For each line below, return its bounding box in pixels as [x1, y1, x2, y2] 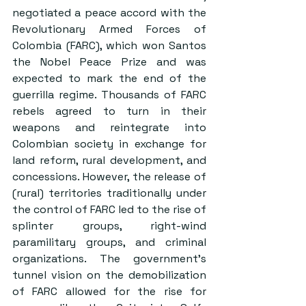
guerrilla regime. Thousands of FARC [12, 87, 206, 102]
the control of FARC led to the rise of [12, 202, 206, 217]
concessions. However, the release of [12, 169, 206, 184]
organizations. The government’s [12, 251, 206, 266]
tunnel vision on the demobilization [12, 268, 206, 282]
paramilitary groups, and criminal [12, 235, 206, 249]
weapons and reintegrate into [12, 120, 206, 135]
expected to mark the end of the [12, 71, 206, 85]
